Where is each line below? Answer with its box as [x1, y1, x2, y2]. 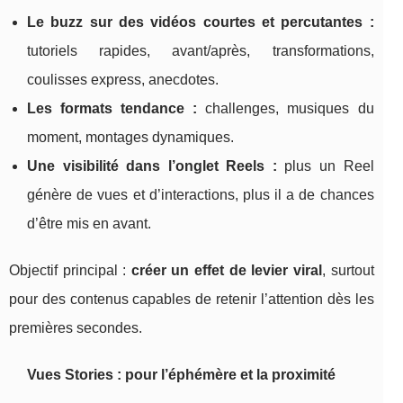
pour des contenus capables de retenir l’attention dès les [9, 291, 374, 308]
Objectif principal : [9, 263, 131, 279]
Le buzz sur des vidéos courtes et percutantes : [27, 14, 374, 31]
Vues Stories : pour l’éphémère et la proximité [27, 367, 336, 383]
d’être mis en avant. [27, 216, 151, 232]
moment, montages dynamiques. [27, 130, 234, 146]
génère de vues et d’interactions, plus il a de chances [27, 187, 374, 203]
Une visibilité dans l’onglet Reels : [27, 158, 277, 175]
